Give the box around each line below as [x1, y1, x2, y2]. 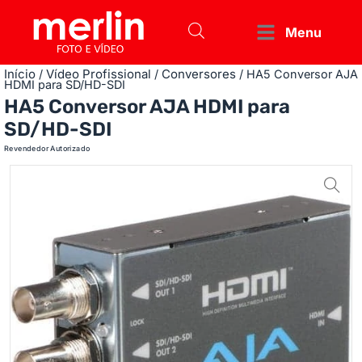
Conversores [162, 66, 236, 82]
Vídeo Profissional [46, 66, 151, 82]
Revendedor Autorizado [4, 144, 90, 154]
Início [4, 66, 36, 82]
